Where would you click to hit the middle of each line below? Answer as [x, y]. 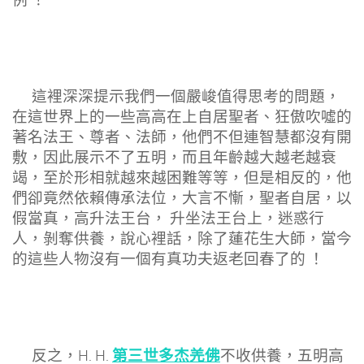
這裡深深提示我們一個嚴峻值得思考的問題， [176, 96]
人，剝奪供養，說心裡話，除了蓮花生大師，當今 [182, 238]
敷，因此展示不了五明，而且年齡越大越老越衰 [174, 157]
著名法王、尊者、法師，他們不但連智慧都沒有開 [182, 137]
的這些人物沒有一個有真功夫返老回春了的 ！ [168, 259]
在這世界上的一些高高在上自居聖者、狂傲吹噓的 [182, 117]
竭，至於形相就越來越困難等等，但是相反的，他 [182, 178]
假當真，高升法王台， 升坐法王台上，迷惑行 [168, 218]
